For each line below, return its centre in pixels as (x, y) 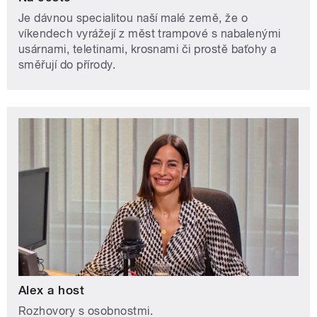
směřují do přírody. (67, 65)
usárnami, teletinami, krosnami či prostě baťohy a (148, 50)
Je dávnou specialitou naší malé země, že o (133, 18)
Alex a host (52, 290)
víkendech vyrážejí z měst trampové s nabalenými (150, 34)
